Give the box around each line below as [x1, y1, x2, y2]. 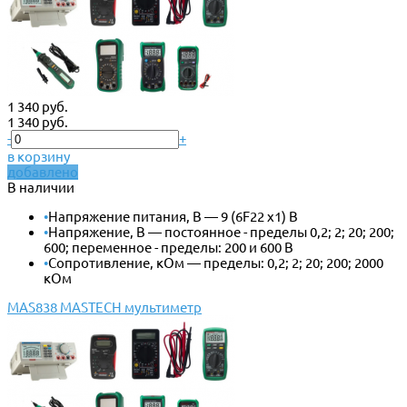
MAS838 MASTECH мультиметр [7, 299, 202, 315]
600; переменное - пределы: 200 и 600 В [44, 239, 293, 255]
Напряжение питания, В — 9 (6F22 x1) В [48, 208, 298, 224]
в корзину [7, 148, 70, 164]
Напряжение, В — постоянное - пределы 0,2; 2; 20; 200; [48, 223, 394, 240]
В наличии [7, 179, 74, 195]
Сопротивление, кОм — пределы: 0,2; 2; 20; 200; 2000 [48, 254, 383, 271]
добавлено [7, 164, 78, 180]
